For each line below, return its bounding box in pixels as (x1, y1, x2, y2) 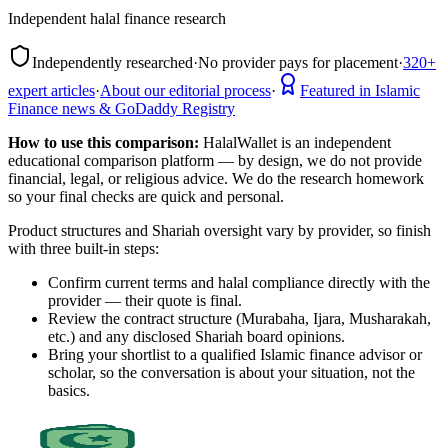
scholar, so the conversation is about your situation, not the (48, 364, 415, 382)
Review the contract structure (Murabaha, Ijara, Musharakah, (48, 310, 431, 328)
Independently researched (32, 54, 193, 72)
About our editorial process (100, 82, 271, 100)
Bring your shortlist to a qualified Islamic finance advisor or (48, 346, 422, 364)
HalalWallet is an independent (199, 134, 391, 152)
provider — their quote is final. (48, 292, 242, 310)
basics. (48, 382, 90, 400)
